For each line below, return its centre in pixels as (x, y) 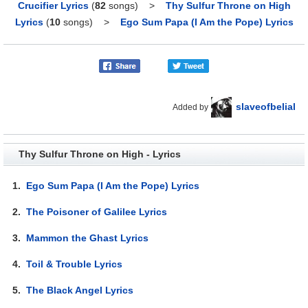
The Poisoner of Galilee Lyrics (97, 211)
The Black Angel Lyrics (80, 290)
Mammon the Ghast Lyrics (88, 238)
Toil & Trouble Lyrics (75, 264)
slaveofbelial (265, 106)
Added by (190, 107)
